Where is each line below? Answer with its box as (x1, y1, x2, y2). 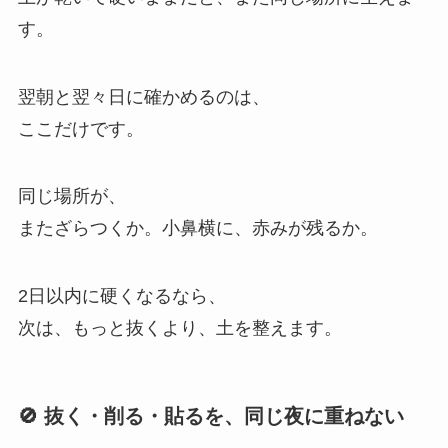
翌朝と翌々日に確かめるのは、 (17, 86, 270, 107)
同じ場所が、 (17, 186, 126, 207)
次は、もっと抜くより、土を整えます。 (17, 318, 342, 339)
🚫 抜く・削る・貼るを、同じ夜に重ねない (17, 405, 404, 428)
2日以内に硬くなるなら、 (17, 286, 226, 307)
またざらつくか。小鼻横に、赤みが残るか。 (17, 218, 378, 239)
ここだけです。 (17, 118, 144, 139)
